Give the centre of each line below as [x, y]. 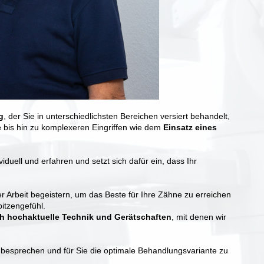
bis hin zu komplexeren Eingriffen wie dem [82, 127]
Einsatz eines [190, 127]
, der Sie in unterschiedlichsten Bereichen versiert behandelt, [117, 116]
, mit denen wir [199, 217]
